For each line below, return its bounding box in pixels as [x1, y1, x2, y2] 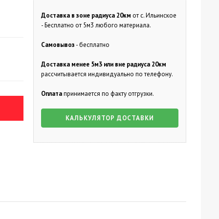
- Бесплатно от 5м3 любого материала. [41, 21, 151, 29]
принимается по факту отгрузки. [63, 89, 154, 98]
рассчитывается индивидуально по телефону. [41, 70, 173, 78]
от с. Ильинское [132, 11, 176, 20]
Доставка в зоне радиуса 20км [41, 11, 132, 20]
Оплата [41, 89, 64, 98]
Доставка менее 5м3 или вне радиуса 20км [41, 60, 166, 68]
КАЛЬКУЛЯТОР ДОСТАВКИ [65, 114, 154, 122]
